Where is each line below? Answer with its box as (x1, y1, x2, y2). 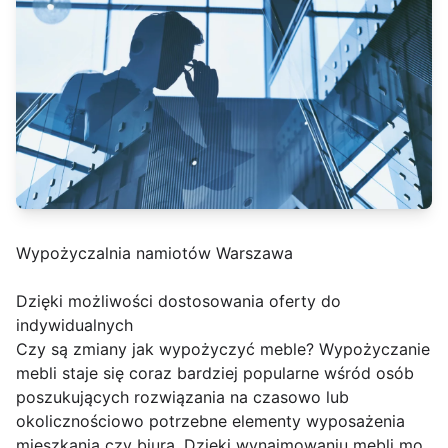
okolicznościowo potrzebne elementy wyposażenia (16, 411, 405, 432)
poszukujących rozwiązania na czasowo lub (16, 387, 349, 408)
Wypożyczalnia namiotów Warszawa (16, 243, 293, 264)
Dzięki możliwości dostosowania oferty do (16, 291, 341, 312)
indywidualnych (16, 315, 133, 336)
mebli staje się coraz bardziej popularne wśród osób (16, 363, 414, 384)
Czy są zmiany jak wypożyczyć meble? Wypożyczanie (16, 339, 430, 360)
